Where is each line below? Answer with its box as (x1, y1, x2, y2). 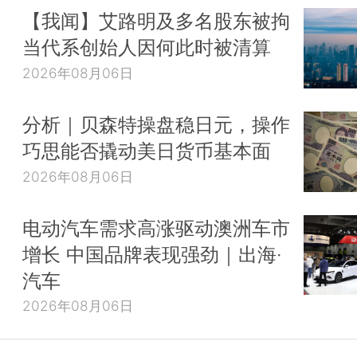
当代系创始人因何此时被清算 (22, 35, 271, 60)
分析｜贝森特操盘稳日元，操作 (22, 112, 290, 136)
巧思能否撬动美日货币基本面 (22, 138, 271, 163)
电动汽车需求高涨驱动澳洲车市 (22, 215, 290, 240)
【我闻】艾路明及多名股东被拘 (22, 9, 290, 33)
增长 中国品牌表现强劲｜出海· (22, 241, 282, 266)
